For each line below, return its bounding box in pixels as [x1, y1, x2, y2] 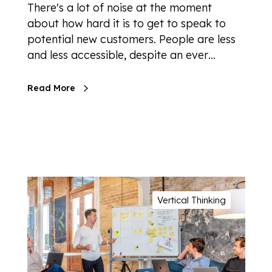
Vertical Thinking [157, 194, 226, 206]
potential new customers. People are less [27, 32, 236, 47]
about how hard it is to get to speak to [27, 16, 226, 31]
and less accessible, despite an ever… [27, 48, 216, 63]
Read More [27, 83, 75, 94]
